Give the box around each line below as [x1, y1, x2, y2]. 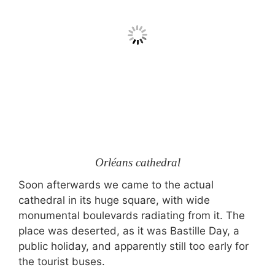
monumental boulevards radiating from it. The [18, 209, 245, 222]
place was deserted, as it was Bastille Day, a [18, 225, 239, 237]
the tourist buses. [18, 255, 105, 268]
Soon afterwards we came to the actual [18, 179, 214, 191]
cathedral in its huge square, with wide [18, 194, 210, 206]
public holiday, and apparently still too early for [18, 240, 249, 252]
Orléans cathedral [95, 155, 180, 169]
